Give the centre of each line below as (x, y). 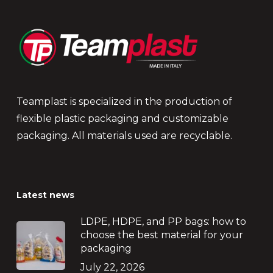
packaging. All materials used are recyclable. (124, 136)
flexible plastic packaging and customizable (122, 119)
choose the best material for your (161, 235)
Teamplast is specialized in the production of (124, 101)
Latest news (45, 195)
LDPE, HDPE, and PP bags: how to (163, 222)
